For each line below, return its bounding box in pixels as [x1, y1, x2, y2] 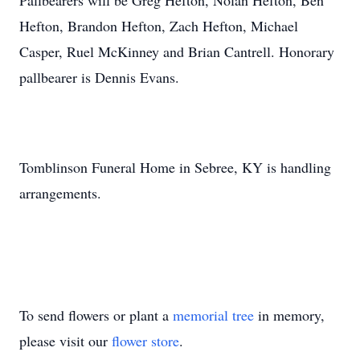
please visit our [19, 331, 112, 350]
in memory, [254, 305, 325, 325]
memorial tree [173, 305, 254, 325]
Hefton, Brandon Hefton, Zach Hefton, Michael [19, 16, 298, 35]
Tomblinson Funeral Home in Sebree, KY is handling [19, 157, 331, 177]
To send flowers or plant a [19, 305, 173, 325]
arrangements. [19, 183, 101, 202]
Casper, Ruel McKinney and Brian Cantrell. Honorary [19, 42, 334, 61]
